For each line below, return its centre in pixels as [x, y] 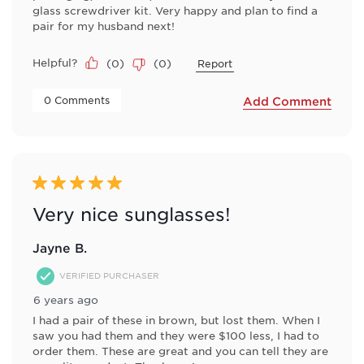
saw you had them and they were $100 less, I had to [176, 335]
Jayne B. [60, 247]
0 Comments [78, 100]
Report [215, 64]
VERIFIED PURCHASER [109, 275]
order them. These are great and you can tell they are [180, 350]
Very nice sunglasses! [132, 214]
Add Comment [287, 102]
